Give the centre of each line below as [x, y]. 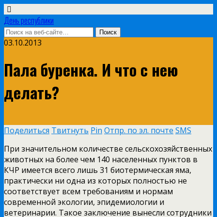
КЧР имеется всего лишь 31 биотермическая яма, [98, 170]
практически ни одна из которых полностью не [95, 180]
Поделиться [27, 130]
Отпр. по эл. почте [139, 130]
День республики [29, 20]
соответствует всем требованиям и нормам [88, 191]
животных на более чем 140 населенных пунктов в [101, 159]
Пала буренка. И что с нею [91, 70]
